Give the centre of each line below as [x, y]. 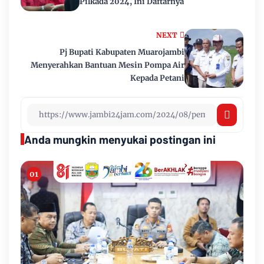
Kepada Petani [157, 78]
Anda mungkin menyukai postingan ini [120, 139]
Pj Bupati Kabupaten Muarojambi [122, 52]
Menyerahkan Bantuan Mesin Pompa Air [108, 65]
